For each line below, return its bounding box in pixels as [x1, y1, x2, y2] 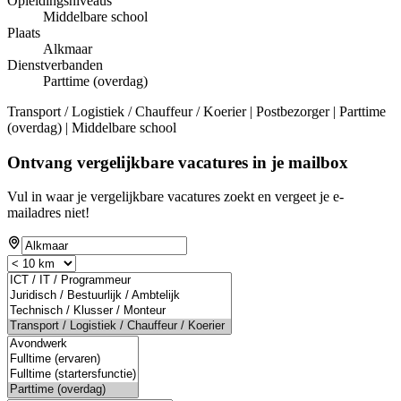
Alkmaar [43, 40, 92, 56]
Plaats [7, 24, 40, 40]
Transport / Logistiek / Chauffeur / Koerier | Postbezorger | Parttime [7, 103, 386, 119]
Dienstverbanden [7, 56, 103, 73]
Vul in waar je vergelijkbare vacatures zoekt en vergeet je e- [7, 189, 344, 205]
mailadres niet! [7, 205, 90, 221]
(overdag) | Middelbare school [7, 119, 176, 135]
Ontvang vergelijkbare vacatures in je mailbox [7, 152, 348, 172]
